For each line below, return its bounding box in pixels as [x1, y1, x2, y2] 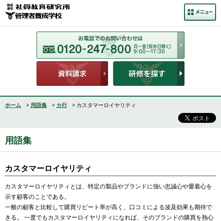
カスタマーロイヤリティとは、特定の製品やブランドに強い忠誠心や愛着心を [5, 182, 212, 190]
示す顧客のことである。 [5, 192, 70, 201]
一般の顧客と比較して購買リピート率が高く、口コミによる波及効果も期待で [5, 203, 212, 211]
